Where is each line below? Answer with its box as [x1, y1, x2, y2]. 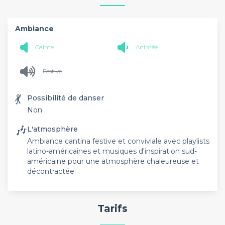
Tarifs [97, 202, 128, 214]
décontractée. [27, 166, 76, 176]
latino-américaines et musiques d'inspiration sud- [27, 146, 197, 156]
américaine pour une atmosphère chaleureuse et [27, 156, 199, 166]
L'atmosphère [27, 124, 78, 134]
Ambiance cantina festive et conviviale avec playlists [27, 136, 209, 146]
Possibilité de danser [27, 93, 104, 102]
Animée [136, 43, 158, 51]
